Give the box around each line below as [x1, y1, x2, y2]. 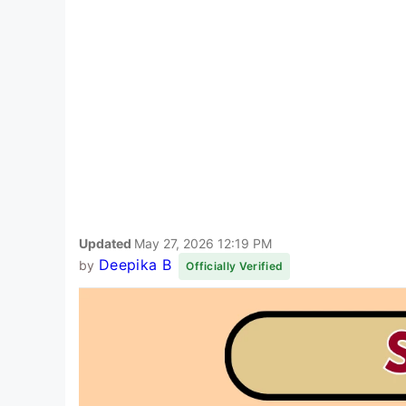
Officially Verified [186, 258, 284, 273]
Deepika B [98, 255, 171, 274]
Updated [79, 235, 134, 251]
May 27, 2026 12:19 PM [134, 235, 272, 251]
